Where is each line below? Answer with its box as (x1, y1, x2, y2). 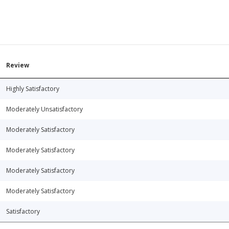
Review (6, 61, 29, 70)
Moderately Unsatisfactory (6, 105, 83, 114)
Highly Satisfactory (6, 84, 59, 94)
